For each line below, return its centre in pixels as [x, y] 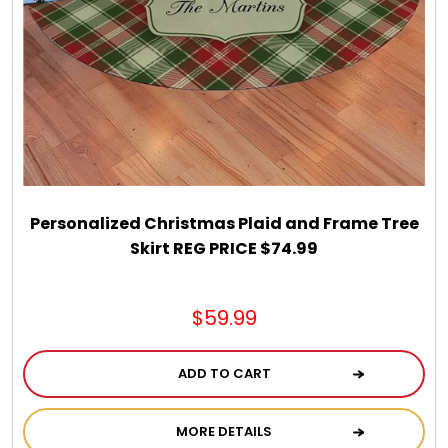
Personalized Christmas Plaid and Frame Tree [224, 223]
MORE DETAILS [224, 431]
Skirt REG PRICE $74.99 [224, 248]
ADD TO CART [224, 373]
